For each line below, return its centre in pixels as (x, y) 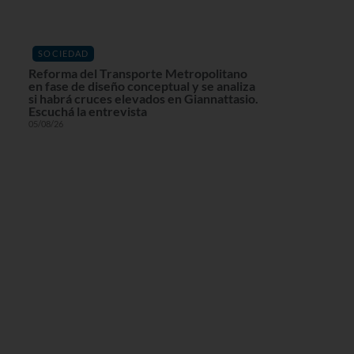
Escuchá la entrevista (87, 111)
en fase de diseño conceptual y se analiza (141, 86)
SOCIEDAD (64, 54)
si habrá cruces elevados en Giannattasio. (143, 99)
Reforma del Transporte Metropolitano (137, 73)
